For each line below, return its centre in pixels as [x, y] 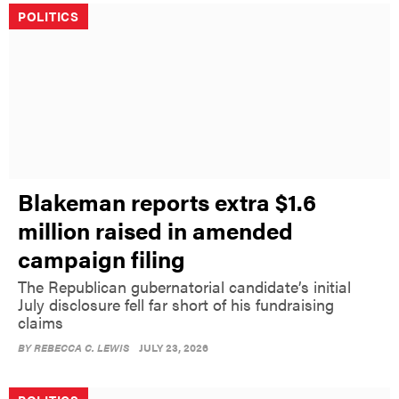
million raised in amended [155, 230]
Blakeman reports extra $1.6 [167, 201]
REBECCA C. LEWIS [81, 347]
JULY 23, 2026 [174, 347]
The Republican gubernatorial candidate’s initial [184, 286]
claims [41, 322]
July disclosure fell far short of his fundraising [176, 304]
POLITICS [49, 16]
